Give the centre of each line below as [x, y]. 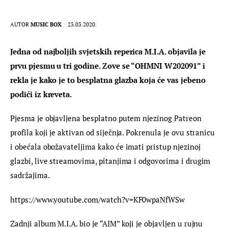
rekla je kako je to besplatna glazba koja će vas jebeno [109, 80]
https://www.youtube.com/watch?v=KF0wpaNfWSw [98, 199]
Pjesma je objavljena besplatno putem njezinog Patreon [107, 118]
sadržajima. [30, 175]
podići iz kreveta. [41, 94]
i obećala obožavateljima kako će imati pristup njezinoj [106, 147]
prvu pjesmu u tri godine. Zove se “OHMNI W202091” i [109, 65]
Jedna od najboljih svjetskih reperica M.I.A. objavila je [109, 51]
